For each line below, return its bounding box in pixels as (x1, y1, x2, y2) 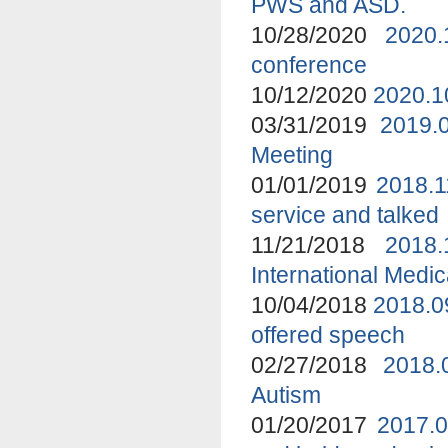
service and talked (251, 201, 439, 228)
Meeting (251, 141, 333, 168)
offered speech (251, 321, 405, 348)
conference (251, 51, 367, 78)
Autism (251, 381, 321, 408)
